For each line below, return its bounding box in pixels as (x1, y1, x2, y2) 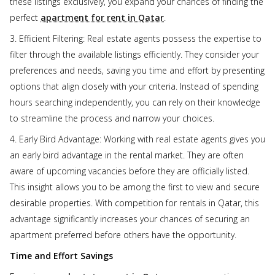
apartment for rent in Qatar (41, 11, 164, 23)
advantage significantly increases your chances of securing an (10, 212, 250, 225)
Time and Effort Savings (10, 249, 113, 261)
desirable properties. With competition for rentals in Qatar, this (10, 196, 259, 209)
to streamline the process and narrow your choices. (10, 112, 214, 124)
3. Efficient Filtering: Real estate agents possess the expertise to (10, 32, 261, 44)
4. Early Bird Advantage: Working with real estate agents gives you (10, 133, 265, 145)
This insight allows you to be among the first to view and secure (10, 180, 260, 193)
